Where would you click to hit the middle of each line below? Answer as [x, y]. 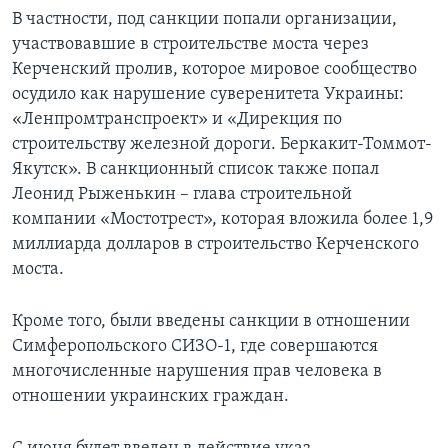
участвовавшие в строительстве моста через [190, 45]
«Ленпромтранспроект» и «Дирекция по [177, 120]
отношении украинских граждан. [150, 397]
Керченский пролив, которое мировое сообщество [214, 70]
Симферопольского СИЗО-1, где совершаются [195, 347]
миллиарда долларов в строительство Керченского [215, 245]
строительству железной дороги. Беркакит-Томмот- [222, 145]
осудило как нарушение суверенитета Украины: [208, 95]
